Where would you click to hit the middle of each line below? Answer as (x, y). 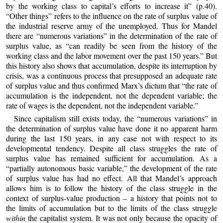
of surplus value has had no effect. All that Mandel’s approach (111, 178)
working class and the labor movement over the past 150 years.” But (111, 56)
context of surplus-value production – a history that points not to (111, 198)
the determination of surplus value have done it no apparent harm (111, 128)
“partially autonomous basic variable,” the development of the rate (111, 168)
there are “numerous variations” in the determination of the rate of (111, 36)
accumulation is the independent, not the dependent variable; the (111, 96)
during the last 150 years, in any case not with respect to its (111, 138)
